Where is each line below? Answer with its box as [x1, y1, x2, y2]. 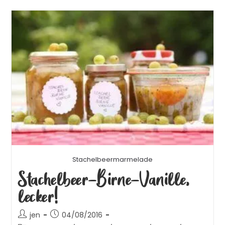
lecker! [18, 184, 58, 208]
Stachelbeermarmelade [72, 155, 153, 165]
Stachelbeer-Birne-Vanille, [18, 167, 190, 191]
